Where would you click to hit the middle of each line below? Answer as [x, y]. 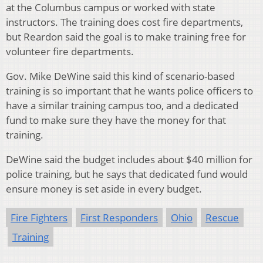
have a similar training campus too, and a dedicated [122, 106]
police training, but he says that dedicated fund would [127, 174]
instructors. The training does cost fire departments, [124, 22]
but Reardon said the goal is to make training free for [126, 37]
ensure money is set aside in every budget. [104, 189]
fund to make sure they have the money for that [116, 120]
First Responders [119, 218]
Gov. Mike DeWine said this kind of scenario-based [120, 76]
